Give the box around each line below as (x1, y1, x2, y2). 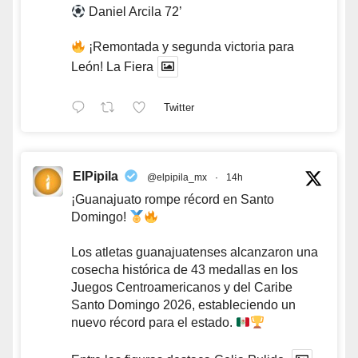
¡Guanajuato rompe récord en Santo (71, 193, 274, 207)
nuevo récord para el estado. (71, 316, 236, 330)
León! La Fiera (71, 60, 153, 74)
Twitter (163, 101, 194, 114)
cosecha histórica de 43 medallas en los (71, 263, 298, 277)
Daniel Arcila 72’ (86, 5, 183, 19)
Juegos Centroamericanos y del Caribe (71, 280, 292, 295)
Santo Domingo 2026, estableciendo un (71, 298, 296, 312)
